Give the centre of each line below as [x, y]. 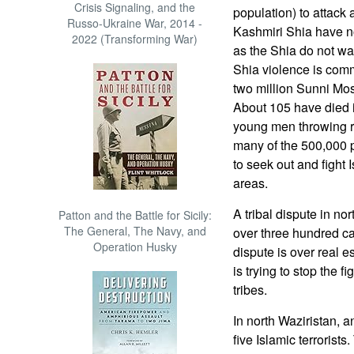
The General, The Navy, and [135, 231]
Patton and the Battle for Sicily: [135, 215]
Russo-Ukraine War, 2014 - [135, 23]
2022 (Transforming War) [135, 39]
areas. [250, 183]
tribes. [250, 290]
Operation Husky [135, 247]
